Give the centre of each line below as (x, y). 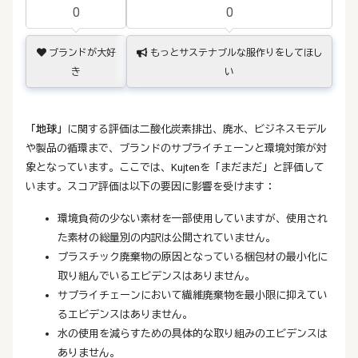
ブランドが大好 (81, 53)
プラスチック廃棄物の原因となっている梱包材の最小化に (193, 257)
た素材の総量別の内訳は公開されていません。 (167, 238)
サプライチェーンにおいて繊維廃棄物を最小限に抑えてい (193, 295)
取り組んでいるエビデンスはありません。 (156, 276)
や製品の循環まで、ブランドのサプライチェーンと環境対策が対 (176, 148)
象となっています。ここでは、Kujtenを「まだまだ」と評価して (175, 167)
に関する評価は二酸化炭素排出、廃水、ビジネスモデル (197, 129)
